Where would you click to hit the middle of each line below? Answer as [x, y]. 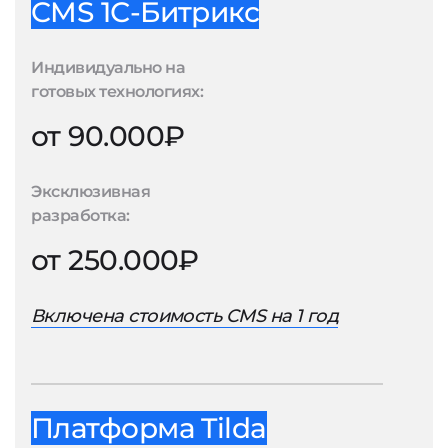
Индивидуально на [108, 67]
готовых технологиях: [117, 91]
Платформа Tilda [149, 428]
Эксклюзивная [91, 191]
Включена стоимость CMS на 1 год [185, 316]
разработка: [80, 215]
